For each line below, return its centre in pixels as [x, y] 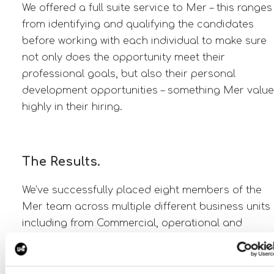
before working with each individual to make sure [144, 41]
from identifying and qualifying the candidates [138, 24]
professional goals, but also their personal [128, 74]
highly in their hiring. [73, 107]
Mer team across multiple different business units [146, 206]
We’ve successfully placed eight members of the [142, 190]
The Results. [61, 161]
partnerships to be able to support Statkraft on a [145, 256]
